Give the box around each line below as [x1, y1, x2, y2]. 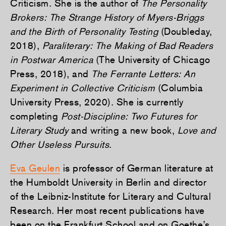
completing [10, 110, 61, 122]
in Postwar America [10, 53, 93, 65]
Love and [177, 124, 216, 136]
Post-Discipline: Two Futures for [61, 110, 197, 122]
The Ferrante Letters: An [91, 68, 195, 79]
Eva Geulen [10, 162, 60, 174]
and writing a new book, [68, 124, 178, 136]
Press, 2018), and [10, 68, 91, 79]
